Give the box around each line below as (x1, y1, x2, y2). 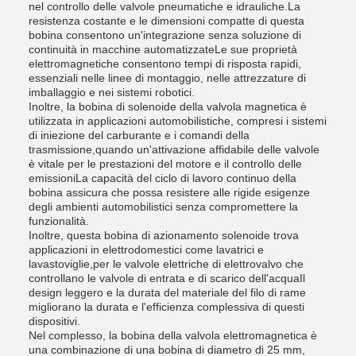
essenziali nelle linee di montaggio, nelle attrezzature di (29, 72, 306, 84)
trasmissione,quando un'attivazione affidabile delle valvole (29, 143, 319, 156)
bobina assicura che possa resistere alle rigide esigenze (29, 186, 310, 199)
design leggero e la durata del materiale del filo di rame (29, 286, 306, 299)
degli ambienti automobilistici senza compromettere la (29, 200, 298, 213)
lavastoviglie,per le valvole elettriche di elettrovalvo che (29, 257, 304, 270)
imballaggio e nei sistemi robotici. (29, 86, 195, 99)
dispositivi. (29, 315, 80, 327)
